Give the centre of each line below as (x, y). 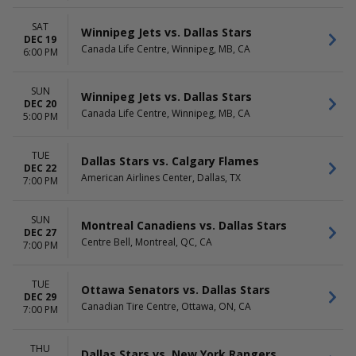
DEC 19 (40, 39)
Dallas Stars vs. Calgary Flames (170, 161)
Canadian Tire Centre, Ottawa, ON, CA (166, 306)
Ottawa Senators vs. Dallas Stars (176, 289)
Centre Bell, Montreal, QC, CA (147, 242)
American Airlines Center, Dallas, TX (161, 177)
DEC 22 (40, 168)
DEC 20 (40, 104)
